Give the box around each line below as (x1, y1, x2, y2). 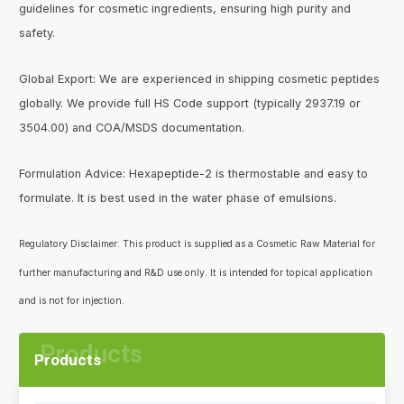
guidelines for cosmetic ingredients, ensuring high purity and (19, 2, 352, 16)
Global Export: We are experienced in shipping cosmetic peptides (19, 72, 381, 87)
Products (34, 350, 102, 369)
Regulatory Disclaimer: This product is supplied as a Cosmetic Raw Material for (19, 238, 376, 251)
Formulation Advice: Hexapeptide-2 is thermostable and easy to (19, 167, 369, 181)
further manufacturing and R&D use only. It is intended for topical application (19, 266, 373, 279)
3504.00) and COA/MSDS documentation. (19, 121, 245, 135)
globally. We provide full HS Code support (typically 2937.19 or (19, 96, 362, 111)
